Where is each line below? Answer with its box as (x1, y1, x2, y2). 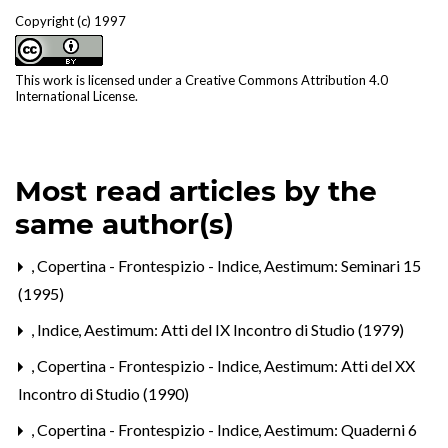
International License (15, 87, 135, 104)
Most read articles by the (15, 173, 377, 208)
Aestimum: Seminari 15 (264, 255, 421, 275)
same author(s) (15, 206, 234, 241)
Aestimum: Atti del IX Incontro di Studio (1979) (84, 319, 404, 339)
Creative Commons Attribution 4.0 (185, 71, 388, 88)
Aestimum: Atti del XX (264, 355, 415, 375)
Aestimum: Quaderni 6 (264, 419, 417, 439)
